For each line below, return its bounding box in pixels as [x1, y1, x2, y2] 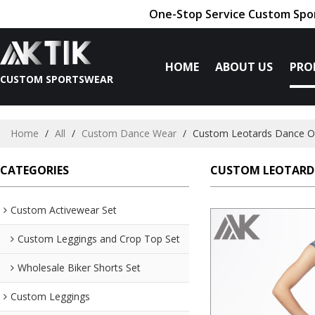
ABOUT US [215, 59, 274, 75]
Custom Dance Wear [82, 127, 176, 140]
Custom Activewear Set [11, 202, 117, 217]
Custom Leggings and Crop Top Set [18, 231, 180, 245]
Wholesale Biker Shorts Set [18, 260, 141, 274]
